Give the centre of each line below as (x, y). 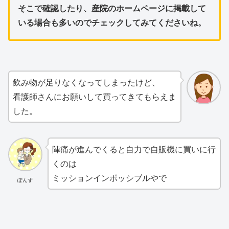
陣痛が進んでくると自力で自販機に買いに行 (134, 149)
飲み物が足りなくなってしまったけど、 (86, 82)
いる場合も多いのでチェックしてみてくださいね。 (112, 22)
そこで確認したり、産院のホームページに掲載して (112, 8)
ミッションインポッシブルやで (109, 177)
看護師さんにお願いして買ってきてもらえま (95, 96)
